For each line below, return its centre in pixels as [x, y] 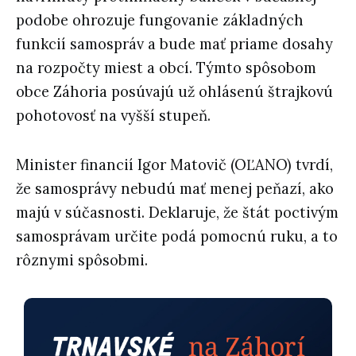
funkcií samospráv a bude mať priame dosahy [174, 44]
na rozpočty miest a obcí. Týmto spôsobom [166, 68]
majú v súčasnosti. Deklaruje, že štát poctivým [177, 212]
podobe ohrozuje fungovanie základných [160, 20]
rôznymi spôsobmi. [82, 260]
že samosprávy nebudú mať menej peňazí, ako [175, 188]
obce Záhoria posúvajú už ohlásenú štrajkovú [174, 91]
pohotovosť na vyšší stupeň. [113, 115]
